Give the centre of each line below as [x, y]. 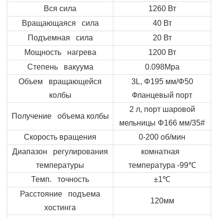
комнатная [162, 151]
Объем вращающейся [60, 81]
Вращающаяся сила [60, 23]
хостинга [60, 207]
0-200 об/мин [162, 137]
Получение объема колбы [60, 116]
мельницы [138, 123]
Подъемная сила [60, 37]
